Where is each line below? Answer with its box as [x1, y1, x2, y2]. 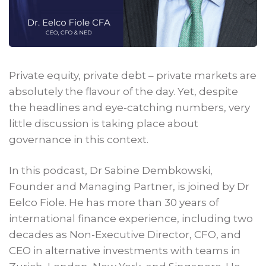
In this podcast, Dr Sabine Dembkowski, [9, 164, 213, 176]
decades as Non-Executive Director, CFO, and [9, 228, 242, 240]
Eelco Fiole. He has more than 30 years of [9, 196, 220, 208]
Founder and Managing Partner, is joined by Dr [9, 180, 250, 192]
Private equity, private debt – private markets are [9, 69, 257, 81]
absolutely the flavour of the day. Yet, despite [9, 85, 239, 97]
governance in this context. [9, 133, 149, 145]
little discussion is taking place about [9, 117, 199, 129]
